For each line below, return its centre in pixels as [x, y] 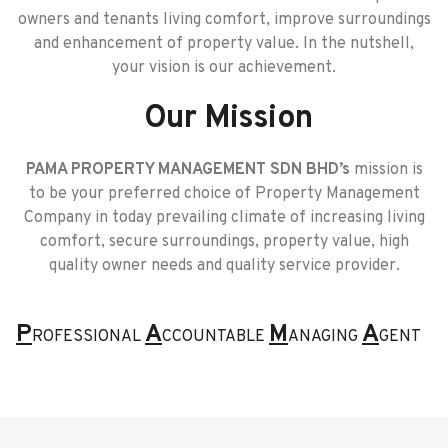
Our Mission [228, 118]
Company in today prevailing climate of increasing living [224, 217]
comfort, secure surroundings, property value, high [224, 241]
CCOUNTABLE [215, 336]
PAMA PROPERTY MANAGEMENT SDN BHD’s [187, 169]
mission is [386, 169]
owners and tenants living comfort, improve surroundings [224, 19]
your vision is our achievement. [224, 67]
